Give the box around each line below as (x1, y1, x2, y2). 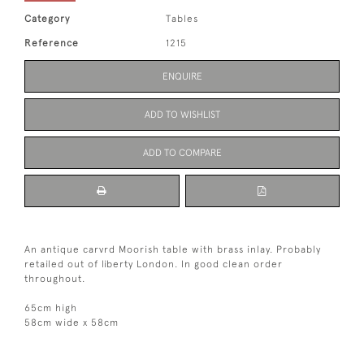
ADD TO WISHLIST (144, 109, 220, 121)
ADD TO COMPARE (142, 147, 222, 159)
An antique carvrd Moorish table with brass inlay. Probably (24, 244, 321, 256)
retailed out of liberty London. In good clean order (24, 258, 283, 271)
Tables (166, 13, 199, 25)
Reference (24, 37, 79, 50)
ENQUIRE (162, 71, 202, 83)
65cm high (24, 302, 77, 314)
